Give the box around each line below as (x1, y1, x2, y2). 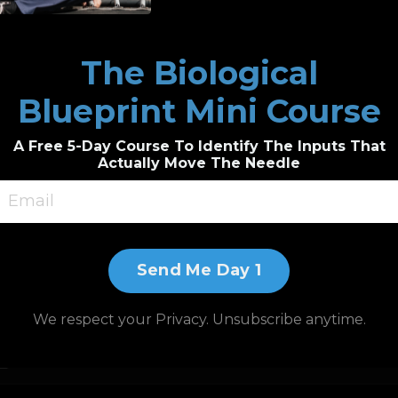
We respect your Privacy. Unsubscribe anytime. (32, 310, 366, 328)
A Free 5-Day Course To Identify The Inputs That (12, 137, 386, 155)
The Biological (80, 52, 318, 92)
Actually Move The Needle (98, 154, 300, 171)
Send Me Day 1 (136, 260, 262, 281)
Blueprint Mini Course (17, 91, 381, 131)
